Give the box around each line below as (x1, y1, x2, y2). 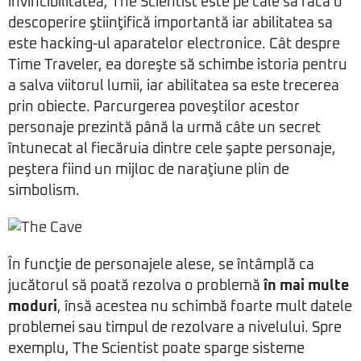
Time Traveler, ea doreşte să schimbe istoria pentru (8, 58, 347, 73)
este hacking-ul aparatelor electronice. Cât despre (8, 37, 340, 52)
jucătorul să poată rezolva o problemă (8, 279, 263, 293)
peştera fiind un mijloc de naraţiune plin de (8, 163, 289, 177)
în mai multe (263, 279, 349, 293)
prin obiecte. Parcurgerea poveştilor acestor (8, 100, 300, 114)
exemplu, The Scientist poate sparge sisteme (8, 342, 305, 356)
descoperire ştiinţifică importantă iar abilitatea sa (8, 16, 333, 31)
